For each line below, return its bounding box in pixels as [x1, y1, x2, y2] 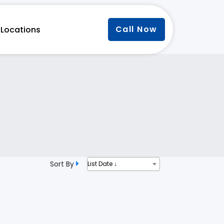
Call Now [115, 23, 157, 35]
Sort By [50, 159, 76, 169]
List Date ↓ [87, 159, 117, 168]
